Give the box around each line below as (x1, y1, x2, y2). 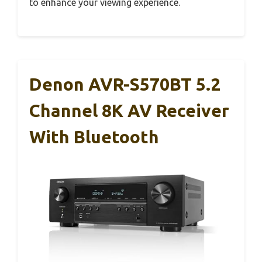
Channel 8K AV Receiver (29, 101, 229, 121)
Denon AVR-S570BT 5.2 (29, 74, 220, 95)
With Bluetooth (29, 127, 159, 147)
